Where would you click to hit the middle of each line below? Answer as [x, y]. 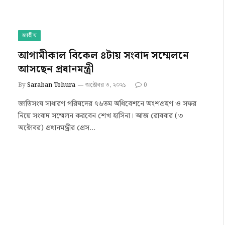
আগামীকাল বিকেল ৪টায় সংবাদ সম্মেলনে [103, 56]
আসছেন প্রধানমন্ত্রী [56, 69]
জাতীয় [29, 36]
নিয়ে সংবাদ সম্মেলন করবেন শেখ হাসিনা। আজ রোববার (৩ [101, 116]
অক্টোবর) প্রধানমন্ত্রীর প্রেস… [57, 128]
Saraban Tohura [51, 85]
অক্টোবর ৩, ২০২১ [106, 85]
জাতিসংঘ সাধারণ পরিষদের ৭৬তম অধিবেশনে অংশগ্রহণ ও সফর [107, 104]
